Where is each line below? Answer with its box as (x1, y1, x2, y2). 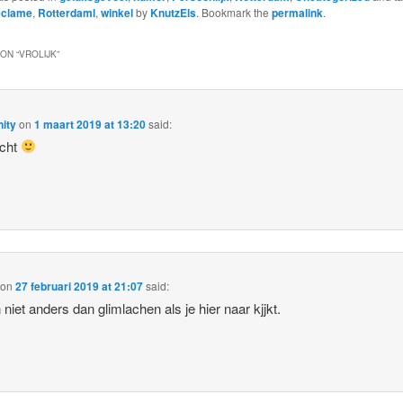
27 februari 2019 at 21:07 (15, 278, 144, 295)
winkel (100, 4, 133, 22)
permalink (271, 4, 323, 22)
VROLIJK (18, 48, 57, 61)
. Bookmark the (195, 4, 272, 21)
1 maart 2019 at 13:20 (34, 115, 147, 132)
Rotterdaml (37, 4, 95, 22)
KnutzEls (149, 4, 196, 22)
